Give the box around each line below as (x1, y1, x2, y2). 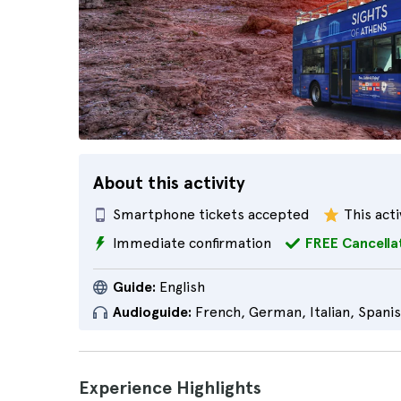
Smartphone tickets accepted (113, 206, 310, 223)
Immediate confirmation (113, 235, 271, 252)
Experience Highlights (79, 377, 261, 398)
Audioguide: (113, 303, 192, 320)
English (156, 278, 205, 295)
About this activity (93, 172, 245, 193)
